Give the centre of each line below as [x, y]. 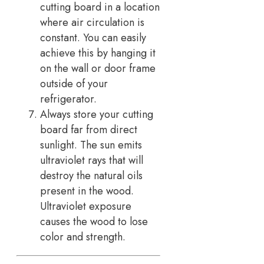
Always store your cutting [97, 114]
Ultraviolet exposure [86, 206]
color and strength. [83, 237]
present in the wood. [87, 191]
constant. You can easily [93, 37]
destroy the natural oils [91, 175]
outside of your [74, 83]
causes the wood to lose [94, 221]
